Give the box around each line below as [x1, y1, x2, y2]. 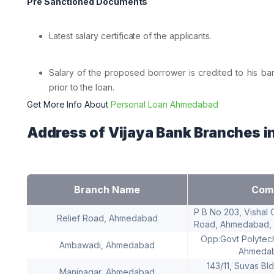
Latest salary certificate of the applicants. [49, 30, 212, 41]
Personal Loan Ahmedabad [110, 98, 219, 109]
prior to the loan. [49, 81, 114, 92]
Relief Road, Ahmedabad [56, 212, 158, 223]
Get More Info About [27, 98, 111, 109]
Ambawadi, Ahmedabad [59, 239, 155, 250]
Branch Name [74, 183, 140, 196]
